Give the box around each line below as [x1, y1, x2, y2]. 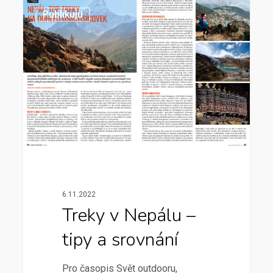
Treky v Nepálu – [62, 203, 196, 229]
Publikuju [43, 8, 83, 20]
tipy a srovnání [62, 227, 178, 253]
